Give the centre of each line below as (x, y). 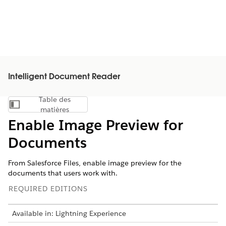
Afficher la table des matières (91, 107)
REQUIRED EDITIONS (48, 189)
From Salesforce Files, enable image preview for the (95, 163)
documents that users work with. (63, 173)
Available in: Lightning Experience (69, 213)
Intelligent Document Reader (64, 77)
